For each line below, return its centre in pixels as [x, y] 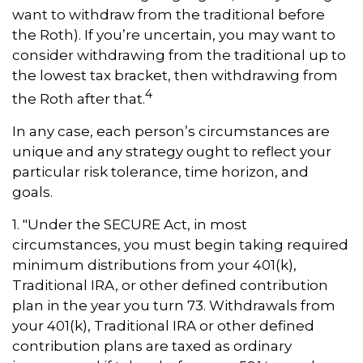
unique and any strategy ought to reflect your [172, 151]
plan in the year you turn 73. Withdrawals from [174, 305]
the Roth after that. [79, 98]
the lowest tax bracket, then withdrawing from [175, 75]
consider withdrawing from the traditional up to [179, 55]
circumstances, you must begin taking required [180, 244]
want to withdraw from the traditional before [169, 14]
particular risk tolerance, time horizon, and [160, 171]
